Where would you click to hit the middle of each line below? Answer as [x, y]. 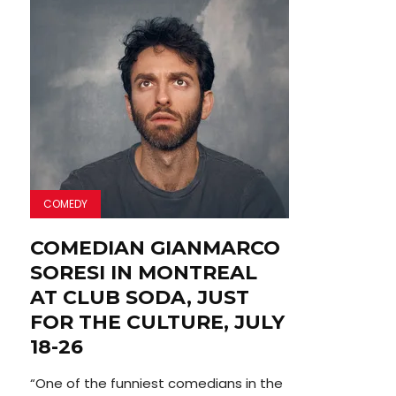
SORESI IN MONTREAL [143, 273]
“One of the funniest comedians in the [156, 384]
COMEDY [65, 204]
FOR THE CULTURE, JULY [157, 323]
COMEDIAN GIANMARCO [155, 248]
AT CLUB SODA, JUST [139, 298]
